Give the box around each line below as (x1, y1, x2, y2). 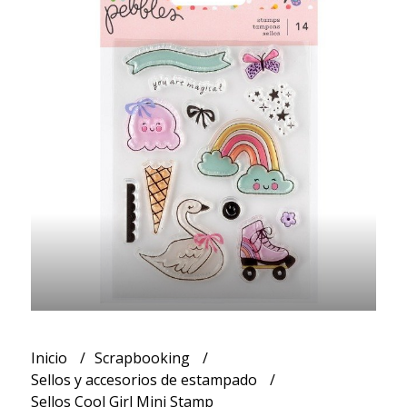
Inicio (30, 347, 71, 368)
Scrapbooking (94, 347, 194, 368)
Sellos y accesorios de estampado (30, 369, 261, 390)
